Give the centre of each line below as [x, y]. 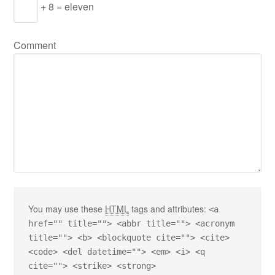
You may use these [67, 209]
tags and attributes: [169, 209]
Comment [35, 45]
